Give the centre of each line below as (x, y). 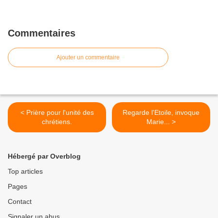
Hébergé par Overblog (44, 156)
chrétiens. (57, 122)
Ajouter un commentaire (88, 58)
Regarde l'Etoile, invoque (161, 113)
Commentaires (42, 33)
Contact (20, 202)
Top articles (25, 172)
